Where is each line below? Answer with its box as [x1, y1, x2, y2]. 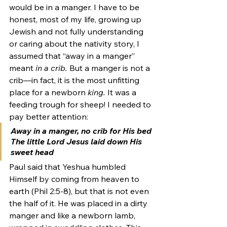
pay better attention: [9, 111, 90, 122]
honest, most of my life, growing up [9, 14, 143, 24]
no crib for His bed [81, 125, 152, 136]
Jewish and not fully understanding [9, 26, 145, 36]
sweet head [11, 146, 56, 157]
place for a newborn [9, 87, 86, 97]
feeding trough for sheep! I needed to [9, 99, 153, 109]
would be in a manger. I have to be [9, 2, 141, 12]
